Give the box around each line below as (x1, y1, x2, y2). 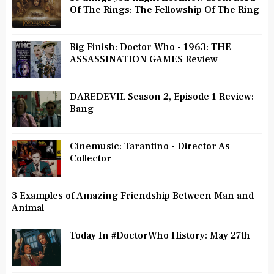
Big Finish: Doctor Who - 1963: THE (69, 40, 231, 53)
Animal (11, 201, 44, 214)
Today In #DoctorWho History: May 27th (69, 229, 250, 242)
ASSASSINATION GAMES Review (69, 53, 218, 65)
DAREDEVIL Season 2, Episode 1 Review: (69, 90, 254, 103)
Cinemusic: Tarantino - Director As (69, 139, 230, 152)
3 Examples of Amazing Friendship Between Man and (11, 189, 254, 202)
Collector (69, 152, 111, 165)
